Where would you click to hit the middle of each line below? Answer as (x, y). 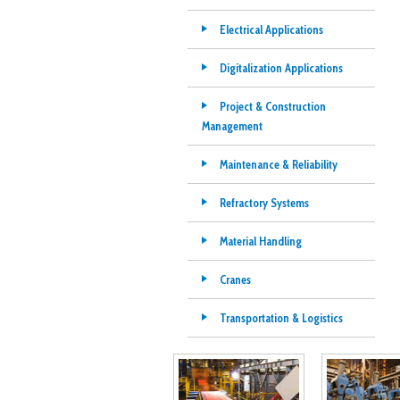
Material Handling (260, 241)
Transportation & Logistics (281, 318)
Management (232, 126)
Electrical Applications (271, 29)
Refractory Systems (264, 203)
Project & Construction (272, 106)
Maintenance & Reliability (278, 164)
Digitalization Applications (281, 68)
